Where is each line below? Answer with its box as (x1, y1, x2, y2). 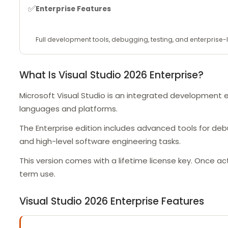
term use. (19, 168, 55, 179)
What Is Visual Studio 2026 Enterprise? (19, 68, 204, 82)
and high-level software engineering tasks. (19, 136, 181, 147)
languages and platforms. (19, 103, 118, 114)
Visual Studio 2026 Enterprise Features (19, 194, 204, 208)
